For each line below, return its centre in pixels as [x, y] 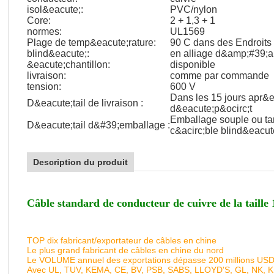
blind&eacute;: [58, 54]
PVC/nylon [194, 9]
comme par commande [220, 76]
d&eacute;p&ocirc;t [211, 109]
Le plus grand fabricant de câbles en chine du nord [125, 250]
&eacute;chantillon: [68, 65]
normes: [44, 31]
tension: [44, 87]
